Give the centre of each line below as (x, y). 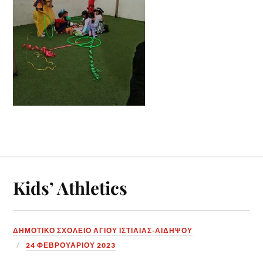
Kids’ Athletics (70, 188)
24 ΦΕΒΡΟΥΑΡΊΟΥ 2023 (71, 245)
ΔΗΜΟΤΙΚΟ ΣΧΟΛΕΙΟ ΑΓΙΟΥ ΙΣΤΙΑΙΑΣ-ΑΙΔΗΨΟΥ (103, 231)
